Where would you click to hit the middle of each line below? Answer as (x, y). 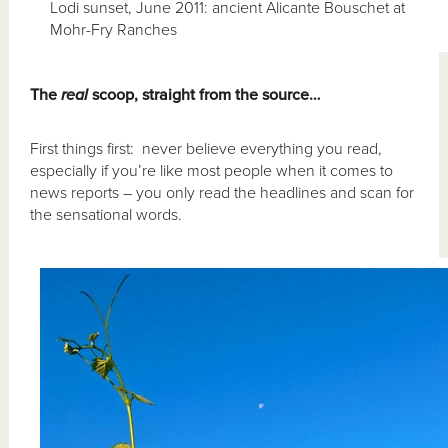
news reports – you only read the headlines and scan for (222, 192)
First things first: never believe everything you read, (206, 148)
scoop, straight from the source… (204, 94)
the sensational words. (106, 214)
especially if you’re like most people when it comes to (212, 170)
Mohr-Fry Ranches (114, 29)
